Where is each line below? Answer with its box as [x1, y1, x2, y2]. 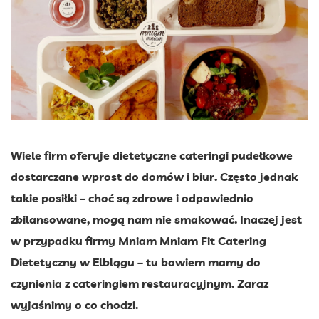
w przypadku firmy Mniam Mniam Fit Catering [11, 233, 266, 248]
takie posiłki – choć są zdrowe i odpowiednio [11, 190, 253, 205]
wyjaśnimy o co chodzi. [11, 297, 138, 312]
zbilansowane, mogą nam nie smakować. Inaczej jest [11, 211, 302, 226]
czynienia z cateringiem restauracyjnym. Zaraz [11, 276, 268, 291]
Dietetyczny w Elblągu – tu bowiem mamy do [11, 254, 261, 269]
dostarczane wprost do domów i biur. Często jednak [11, 169, 298, 184]
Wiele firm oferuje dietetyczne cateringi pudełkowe [11, 147, 293, 162]
